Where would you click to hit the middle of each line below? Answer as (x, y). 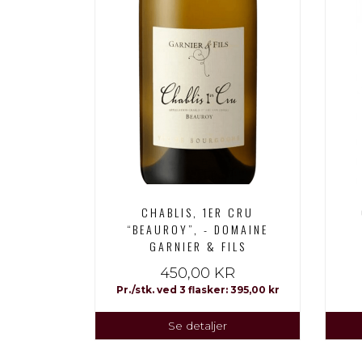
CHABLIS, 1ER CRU (198, 212)
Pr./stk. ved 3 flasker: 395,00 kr (198, 290)
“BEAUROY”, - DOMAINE (198, 229)
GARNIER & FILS (198, 246)
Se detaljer (198, 326)
